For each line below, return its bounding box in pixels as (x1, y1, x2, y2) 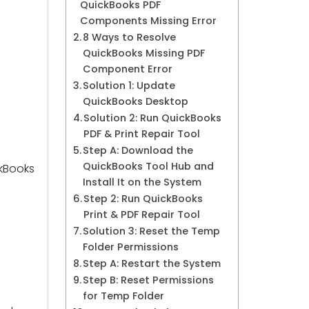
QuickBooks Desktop (83, 94, 189, 108)
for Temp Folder (83, 289, 165, 303)
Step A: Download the (83, 143, 194, 157)
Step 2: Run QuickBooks (83, 192, 203, 206)
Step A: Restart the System (83, 257, 221, 270)
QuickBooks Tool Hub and (83, 159, 215, 173)
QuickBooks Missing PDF (83, 46, 206, 60)
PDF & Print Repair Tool (83, 127, 201, 141)
